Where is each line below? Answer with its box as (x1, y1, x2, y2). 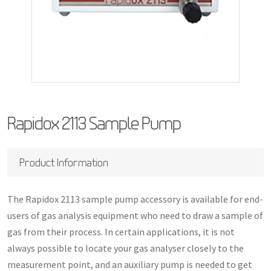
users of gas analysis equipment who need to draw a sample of (7, 209, 263, 221)
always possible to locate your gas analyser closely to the (7, 241, 244, 254)
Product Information (19, 155, 108, 169)
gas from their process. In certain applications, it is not (7, 225, 235, 238)
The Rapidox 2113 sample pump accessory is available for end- (7, 192, 263, 205)
